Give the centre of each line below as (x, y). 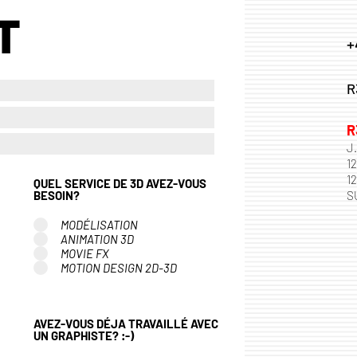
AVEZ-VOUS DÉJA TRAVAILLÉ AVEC (126, 324)
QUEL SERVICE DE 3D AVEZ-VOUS (120, 184)
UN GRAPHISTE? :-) (127, 336)
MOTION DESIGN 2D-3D (119, 267)
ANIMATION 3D (97, 239)
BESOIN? (57, 196)
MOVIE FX (85, 253)
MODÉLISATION (99, 224)
